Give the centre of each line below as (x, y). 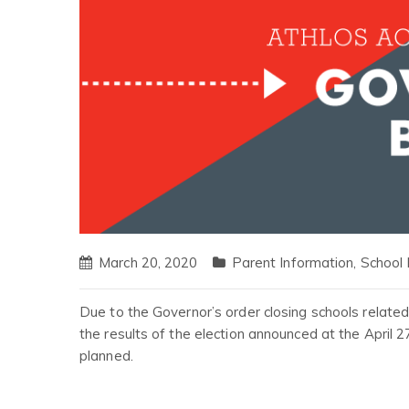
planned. (106, 355)
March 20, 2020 (148, 263)
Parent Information (293, 263)
